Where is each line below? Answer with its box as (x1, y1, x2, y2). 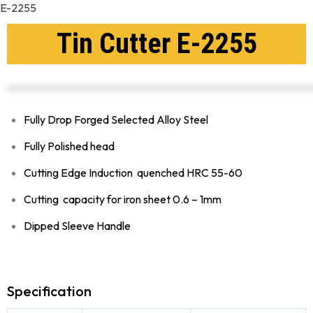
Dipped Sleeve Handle (24, 219, 131, 233)
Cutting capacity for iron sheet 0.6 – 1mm (24, 192, 221, 206)
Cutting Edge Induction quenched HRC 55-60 (24, 166, 242, 180)
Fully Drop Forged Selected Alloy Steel (24, 112, 210, 126)
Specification (7, 282, 92, 300)
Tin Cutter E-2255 (56, 27, 257, 60)
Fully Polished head (24, 139, 115, 153)
